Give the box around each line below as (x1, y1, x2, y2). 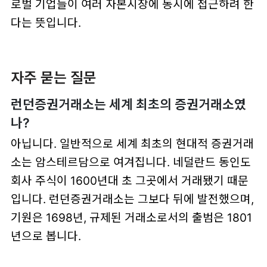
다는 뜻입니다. (10, 15, 81, 30)
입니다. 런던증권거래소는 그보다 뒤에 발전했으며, (10, 192, 254, 207)
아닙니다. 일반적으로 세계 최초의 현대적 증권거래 (10, 136, 254, 151)
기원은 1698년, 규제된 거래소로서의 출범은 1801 (10, 210, 252, 225)
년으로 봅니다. (10, 229, 81, 244)
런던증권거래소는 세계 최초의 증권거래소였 (10, 97, 246, 113)
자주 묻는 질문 (10, 69, 97, 87)
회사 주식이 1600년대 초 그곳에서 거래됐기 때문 (10, 173, 249, 188)
